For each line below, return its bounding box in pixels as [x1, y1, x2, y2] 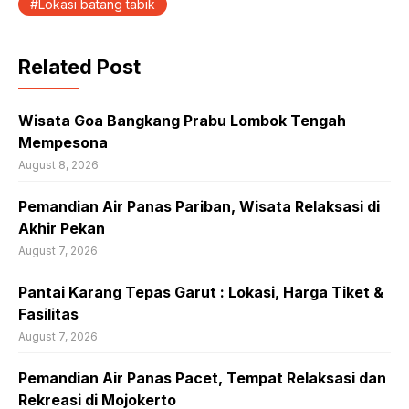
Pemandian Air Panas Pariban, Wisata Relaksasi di [18, 197, 380, 215]
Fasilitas [18, 305, 79, 323]
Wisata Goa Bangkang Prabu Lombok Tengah [18, 111, 346, 130]
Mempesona [18, 133, 108, 152]
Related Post [18, 55, 141, 79]
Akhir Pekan [18, 219, 105, 237]
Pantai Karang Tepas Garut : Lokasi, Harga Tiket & [18, 283, 383, 301]
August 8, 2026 [18, 158, 99, 172]
